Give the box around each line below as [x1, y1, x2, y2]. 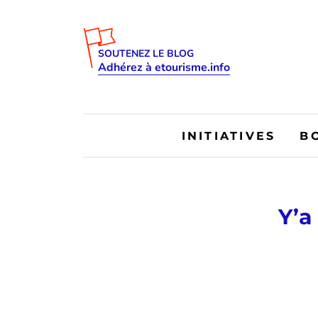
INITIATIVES [181, 128, 276, 143]
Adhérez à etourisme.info [98, 60, 230, 75]
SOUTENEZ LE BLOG [98, 47, 194, 60]
